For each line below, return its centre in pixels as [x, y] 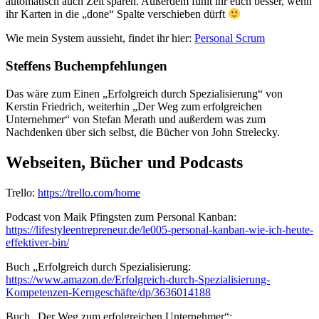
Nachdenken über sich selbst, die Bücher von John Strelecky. [143, 132]
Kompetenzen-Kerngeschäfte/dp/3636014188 [108, 292]
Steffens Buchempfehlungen [87, 66]
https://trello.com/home [89, 192]
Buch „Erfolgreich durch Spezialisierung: [98, 266]
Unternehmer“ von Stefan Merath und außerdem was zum [136, 119]
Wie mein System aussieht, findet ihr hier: [100, 38]
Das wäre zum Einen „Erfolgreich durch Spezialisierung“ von [144, 93]
